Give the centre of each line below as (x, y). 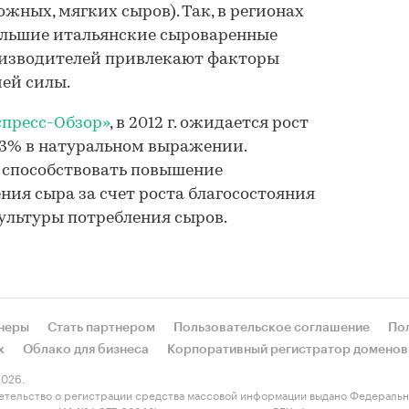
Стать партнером (101, 328)
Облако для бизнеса (86, 350)
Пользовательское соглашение (272, 328)
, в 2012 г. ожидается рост (209, 124)
